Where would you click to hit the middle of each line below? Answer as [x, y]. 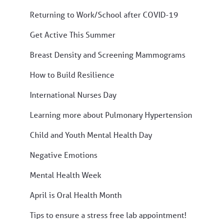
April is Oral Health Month [76, 195]
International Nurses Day [73, 94]
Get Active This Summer [73, 34]
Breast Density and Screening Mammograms [108, 54]
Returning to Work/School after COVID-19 [104, 14]
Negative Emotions [64, 154]
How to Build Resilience [72, 74]
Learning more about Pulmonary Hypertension [111, 114]
